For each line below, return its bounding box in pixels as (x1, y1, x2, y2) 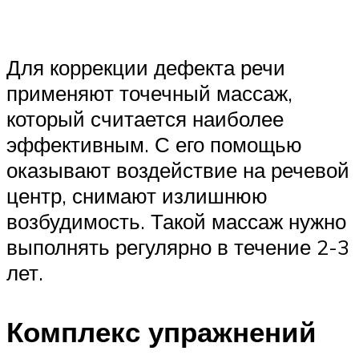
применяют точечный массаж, (6, 80, 292, 107)
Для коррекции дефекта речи (6, 54, 285, 81)
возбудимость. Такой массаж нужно (6, 208, 346, 235)
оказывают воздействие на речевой (6, 157, 349, 184)
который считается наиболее (6, 106, 284, 132)
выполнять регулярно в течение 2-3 (6, 234, 349, 260)
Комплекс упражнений (6, 313, 317, 349)
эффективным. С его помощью (6, 131, 302, 158)
